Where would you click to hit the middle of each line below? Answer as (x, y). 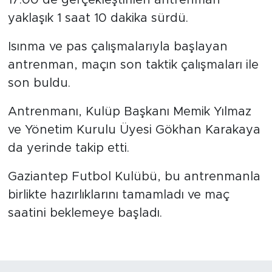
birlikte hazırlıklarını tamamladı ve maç (118, 195)
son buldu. (39, 83)
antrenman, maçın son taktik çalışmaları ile (133, 65)
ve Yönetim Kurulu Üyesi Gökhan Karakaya (134, 130)
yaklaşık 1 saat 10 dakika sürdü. (98, 18)
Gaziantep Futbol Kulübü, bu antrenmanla (134, 176)
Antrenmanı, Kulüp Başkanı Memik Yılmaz (129, 111)
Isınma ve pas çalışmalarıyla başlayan (117, 46)
